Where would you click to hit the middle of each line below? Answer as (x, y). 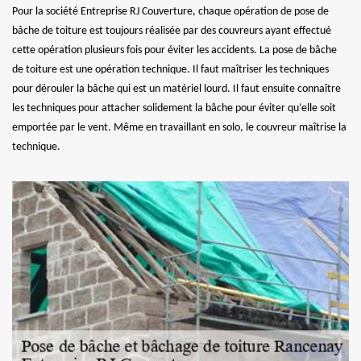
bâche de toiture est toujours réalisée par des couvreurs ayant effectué (172, 31)
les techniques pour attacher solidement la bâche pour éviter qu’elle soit (174, 109)
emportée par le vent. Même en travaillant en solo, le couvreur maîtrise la (179, 128)
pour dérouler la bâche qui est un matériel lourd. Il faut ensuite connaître (176, 89)
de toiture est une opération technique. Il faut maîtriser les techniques (170, 70)
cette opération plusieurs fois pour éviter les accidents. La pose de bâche (174, 51)
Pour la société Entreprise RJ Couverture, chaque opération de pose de (170, 12)
